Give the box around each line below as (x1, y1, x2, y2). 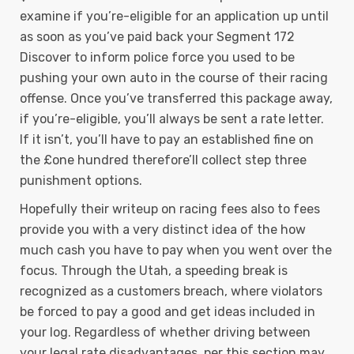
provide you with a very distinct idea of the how (20, 222, 306, 237)
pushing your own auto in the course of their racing (20, 70, 328, 85)
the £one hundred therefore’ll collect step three (20, 153, 307, 168)
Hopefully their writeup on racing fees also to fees (20, 201, 320, 217)
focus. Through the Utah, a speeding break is (20, 263, 288, 278)
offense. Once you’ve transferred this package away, (20, 91, 333, 106)
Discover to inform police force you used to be (20, 50, 295, 65)
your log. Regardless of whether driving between (20, 325, 311, 340)
